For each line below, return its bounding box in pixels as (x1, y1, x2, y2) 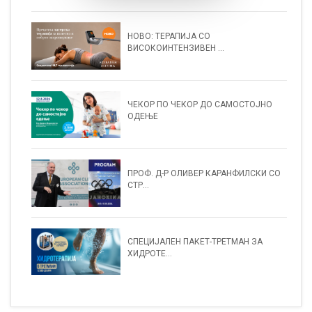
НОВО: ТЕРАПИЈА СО (127, 31, 211, 41)
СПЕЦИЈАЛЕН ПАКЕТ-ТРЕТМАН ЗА (127, 237, 263, 247)
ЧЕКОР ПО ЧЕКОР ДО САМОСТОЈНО (127, 100, 273, 110)
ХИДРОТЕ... (127, 249, 173, 259)
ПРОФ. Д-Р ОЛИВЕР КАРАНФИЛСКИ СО (127, 168, 281, 178)
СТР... (127, 180, 150, 190)
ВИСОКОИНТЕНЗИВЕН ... (127, 42, 225, 53)
